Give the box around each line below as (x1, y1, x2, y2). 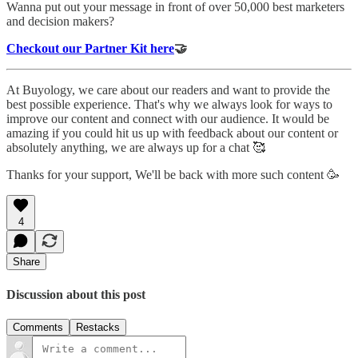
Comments (13, 320, 63, 333)
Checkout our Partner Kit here (6, 42, 174, 56)
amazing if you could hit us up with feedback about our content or (6, 126, 338, 141)
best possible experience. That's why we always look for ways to (6, 97, 332, 112)
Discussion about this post (6, 287, 145, 301)
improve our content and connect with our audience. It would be (6, 112, 329, 126)
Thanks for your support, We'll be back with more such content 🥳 (6, 168, 340, 182)
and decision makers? (6, 14, 114, 29)
